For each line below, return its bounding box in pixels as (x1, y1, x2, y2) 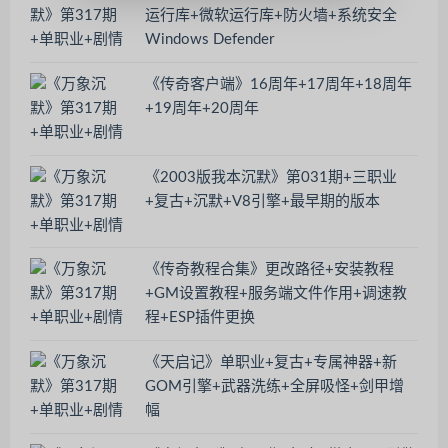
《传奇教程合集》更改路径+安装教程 (145, 262, 394, 278)
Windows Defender (145, 32, 274, 48)
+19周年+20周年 (145, 100, 259, 116)
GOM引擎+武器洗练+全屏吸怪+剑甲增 (145, 378, 404, 394)
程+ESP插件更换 (145, 310, 255, 326)
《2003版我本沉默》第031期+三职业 (145, 169, 397, 185)
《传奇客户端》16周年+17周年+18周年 (145, 76, 412, 92)
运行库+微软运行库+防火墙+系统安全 (145, 8, 397, 24)
